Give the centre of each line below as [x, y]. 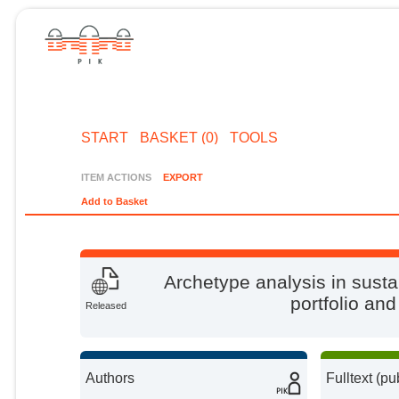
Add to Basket [115, 202]
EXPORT [183, 177]
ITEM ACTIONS [117, 177]
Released [106, 306]
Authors [110, 378]
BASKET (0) [179, 137]
